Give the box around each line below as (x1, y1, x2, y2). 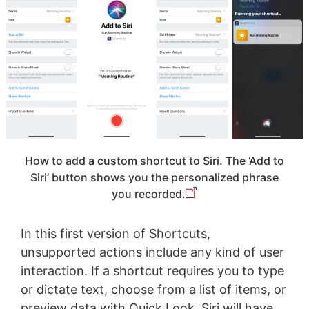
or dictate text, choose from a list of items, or (20, 281, 286, 297)
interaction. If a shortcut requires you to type (20, 263, 284, 278)
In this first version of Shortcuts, (20, 226, 210, 241)
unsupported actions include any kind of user (20, 244, 284, 259)
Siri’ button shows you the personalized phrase (30, 170, 279, 184)
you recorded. (112, 186, 186, 201)
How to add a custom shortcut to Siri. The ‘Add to (24, 153, 284, 168)
